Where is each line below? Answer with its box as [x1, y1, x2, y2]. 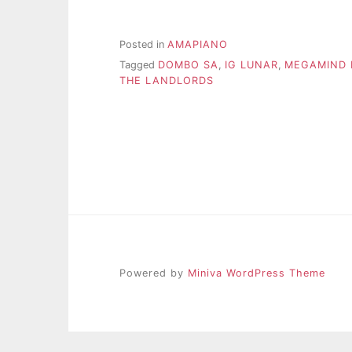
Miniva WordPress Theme [188, 267, 325, 280]
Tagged [119, 59, 158, 71]
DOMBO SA [158, 59, 218, 71]
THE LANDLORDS [119, 75, 214, 87]
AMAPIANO [167, 38, 228, 51]
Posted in [119, 38, 167, 51]
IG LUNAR [225, 59, 278, 71]
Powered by [119, 267, 188, 280]
